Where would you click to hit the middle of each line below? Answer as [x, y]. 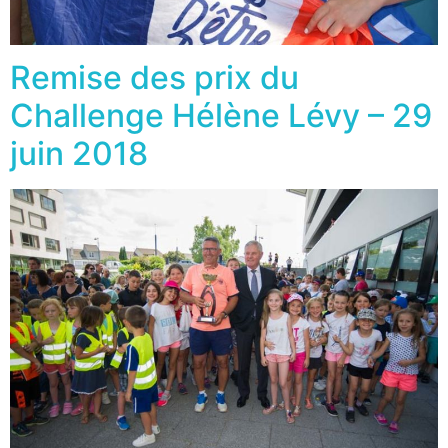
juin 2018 [79, 153]
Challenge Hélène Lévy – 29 [221, 115]
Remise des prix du [154, 77]
